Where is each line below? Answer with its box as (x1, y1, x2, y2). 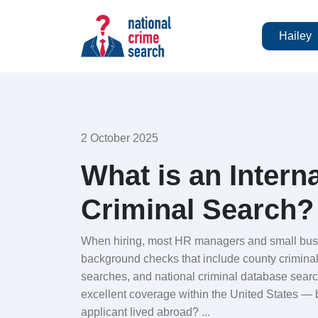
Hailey (278, 30, 314, 42)
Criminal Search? (81, 194, 314, 225)
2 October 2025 (81, 132, 158, 144)
